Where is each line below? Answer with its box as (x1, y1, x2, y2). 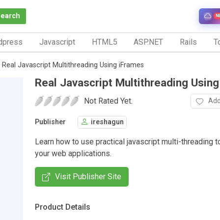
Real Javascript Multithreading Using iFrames (2, 60, 144, 69)
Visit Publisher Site (55, 171, 121, 181)
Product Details (35, 202, 90, 212)
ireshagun (91, 118, 124, 127)
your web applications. (35, 148, 111, 158)
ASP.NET (134, 37, 164, 47)
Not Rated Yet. (84, 96, 133, 106)
